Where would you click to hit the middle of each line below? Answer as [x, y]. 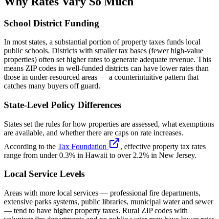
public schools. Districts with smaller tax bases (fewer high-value [104, 51]
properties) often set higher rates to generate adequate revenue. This [108, 60]
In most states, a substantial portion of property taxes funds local [102, 42]
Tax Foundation [83, 146]
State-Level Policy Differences [63, 105]
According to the [30, 146]
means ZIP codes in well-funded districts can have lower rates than [106, 68]
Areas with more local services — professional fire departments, [102, 193]
